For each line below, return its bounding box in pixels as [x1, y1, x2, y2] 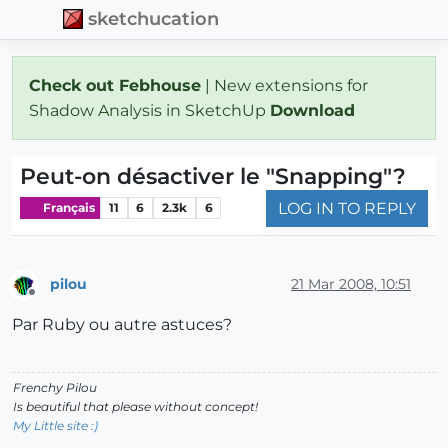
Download [270, 100, 360, 120]
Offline [31, 293, 70, 309]
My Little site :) [13, 418, 98, 434]
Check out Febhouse [29, 75, 201, 95]
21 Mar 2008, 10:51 [291, 275, 411, 294]
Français [40, 200, 95, 216]
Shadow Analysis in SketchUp [29, 100, 270, 120]
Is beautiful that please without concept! [13, 399, 258, 415]
